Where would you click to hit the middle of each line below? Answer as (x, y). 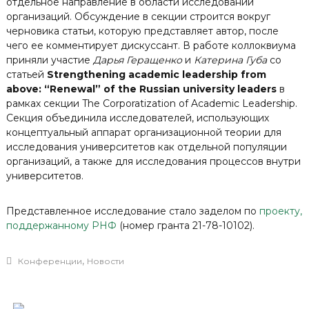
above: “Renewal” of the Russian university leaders (141, 89)
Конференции (50, 261)
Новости (105, 261)
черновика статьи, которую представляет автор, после (142, 31)
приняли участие (49, 60)
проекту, (280, 211)
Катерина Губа (230, 60)
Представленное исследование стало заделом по (132, 211)
